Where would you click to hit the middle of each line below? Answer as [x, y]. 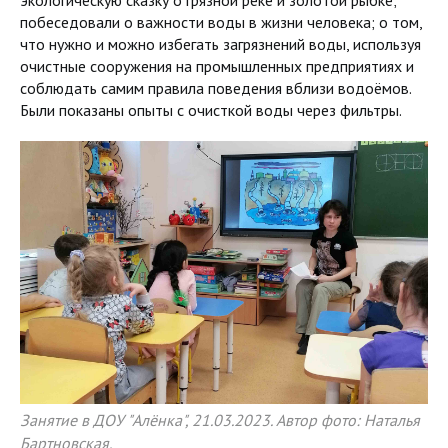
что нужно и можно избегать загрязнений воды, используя [220, 43]
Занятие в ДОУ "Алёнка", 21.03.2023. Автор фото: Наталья [220, 419]
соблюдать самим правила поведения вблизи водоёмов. [215, 87]
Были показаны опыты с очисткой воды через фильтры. [211, 109]
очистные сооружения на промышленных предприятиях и [217, 65]
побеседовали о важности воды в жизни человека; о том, [221, 21]
